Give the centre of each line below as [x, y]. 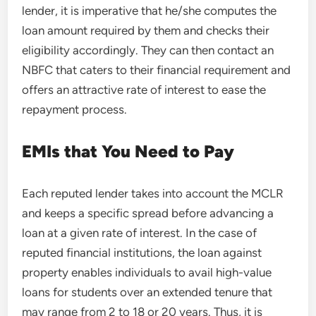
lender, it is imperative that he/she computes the [150, 11]
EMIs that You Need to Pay [128, 151]
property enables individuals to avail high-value [147, 272]
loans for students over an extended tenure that [147, 292]
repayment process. [75, 109]
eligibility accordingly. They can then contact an [148, 50]
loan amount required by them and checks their [146, 30]
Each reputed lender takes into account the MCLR [153, 193]
